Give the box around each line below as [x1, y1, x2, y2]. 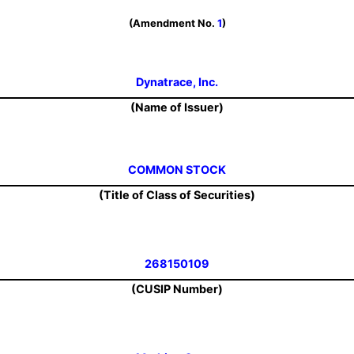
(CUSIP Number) [131, 282, 223, 296]
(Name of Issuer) [130, 100, 224, 115]
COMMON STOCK [128, 163, 226, 176]
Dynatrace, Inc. [136, 75, 218, 88]
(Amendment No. [128, 17, 217, 29]
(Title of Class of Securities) [99, 188, 255, 202]
